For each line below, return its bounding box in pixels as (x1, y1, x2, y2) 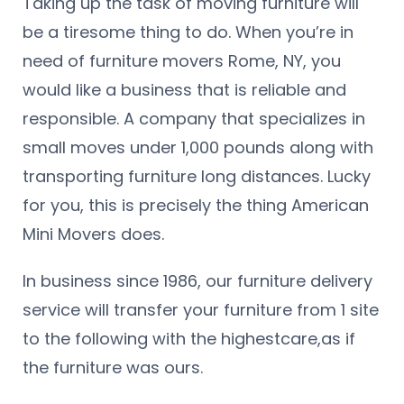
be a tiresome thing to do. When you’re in (23, 21, 353, 44)
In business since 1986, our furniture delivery (23, 270, 372, 293)
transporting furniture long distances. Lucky (23, 165, 371, 188)
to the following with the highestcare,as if (23, 327, 355, 351)
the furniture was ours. (23, 356, 203, 380)
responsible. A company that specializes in (23, 107, 365, 131)
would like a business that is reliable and (23, 78, 346, 102)
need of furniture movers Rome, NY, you (23, 50, 341, 73)
